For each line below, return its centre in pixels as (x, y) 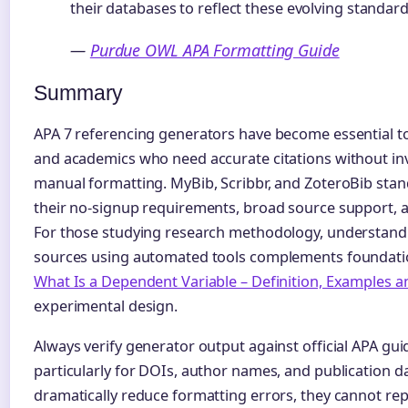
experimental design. (106, 306)
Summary (79, 92)
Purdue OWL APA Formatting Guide (214, 50)
